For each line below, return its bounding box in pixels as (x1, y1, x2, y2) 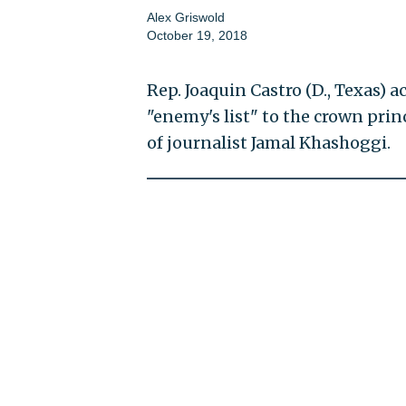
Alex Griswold (146, 10, 225, 25)
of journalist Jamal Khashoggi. (146, 132, 391, 154)
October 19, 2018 (146, 28, 247, 43)
